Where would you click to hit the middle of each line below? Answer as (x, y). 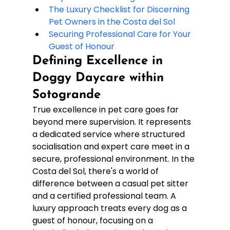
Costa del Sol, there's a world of (96, 171)
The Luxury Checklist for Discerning (120, 9)
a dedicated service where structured (109, 134)
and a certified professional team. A (105, 196)
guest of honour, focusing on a (93, 220)
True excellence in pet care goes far (106, 109)
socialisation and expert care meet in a (112, 146)
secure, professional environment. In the (114, 159)
